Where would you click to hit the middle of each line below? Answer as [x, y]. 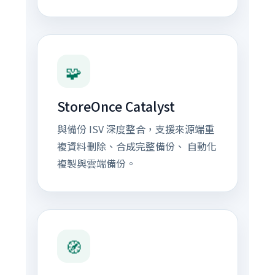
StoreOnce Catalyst [116, 106]
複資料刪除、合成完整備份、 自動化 [137, 146]
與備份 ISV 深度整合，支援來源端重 [135, 129]
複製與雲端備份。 [96, 163]
